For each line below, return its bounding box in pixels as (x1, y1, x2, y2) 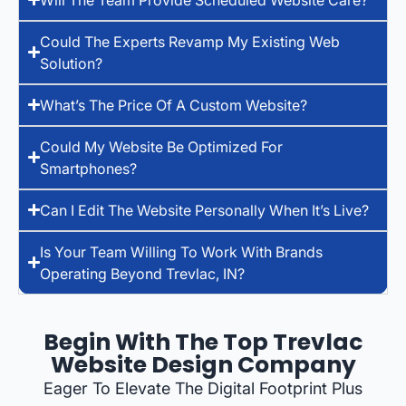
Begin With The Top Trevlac (43, 325, 362, 358)
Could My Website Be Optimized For (40, 137, 284, 156)
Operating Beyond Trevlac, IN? (40, 264, 246, 283)
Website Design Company (50, 348, 356, 381)
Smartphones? (40, 159, 138, 178)
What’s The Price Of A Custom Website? (40, 95, 308, 114)
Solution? (40, 53, 103, 72)
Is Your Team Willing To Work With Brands (40, 242, 324, 261)
